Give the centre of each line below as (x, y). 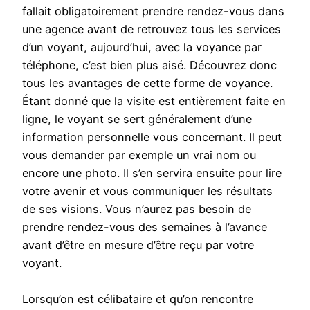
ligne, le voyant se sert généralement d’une (137, 119)
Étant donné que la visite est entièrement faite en (154, 101)
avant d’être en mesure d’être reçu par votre (138, 245)
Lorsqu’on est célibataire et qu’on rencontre (138, 299)
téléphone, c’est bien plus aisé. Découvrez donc (149, 65)
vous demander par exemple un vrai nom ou (139, 155)
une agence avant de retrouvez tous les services (152, 29)
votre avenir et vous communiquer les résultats (147, 191)
